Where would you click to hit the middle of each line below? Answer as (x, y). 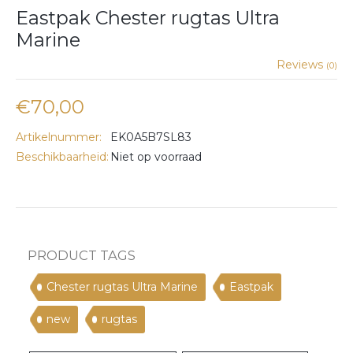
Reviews (301, 64)
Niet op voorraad (156, 156)
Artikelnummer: (59, 137)
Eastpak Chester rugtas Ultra (148, 18)
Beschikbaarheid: (62, 156)
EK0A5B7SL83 (151, 137)
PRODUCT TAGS (82, 255)
